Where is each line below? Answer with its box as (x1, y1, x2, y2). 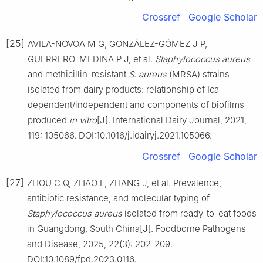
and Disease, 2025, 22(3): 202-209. (27, 238, 173, 249)
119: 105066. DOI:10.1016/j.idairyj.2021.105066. (28, 129, 212, 141)
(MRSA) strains (167, 68, 230, 80)
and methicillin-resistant (28, 68, 129, 80)
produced (28, 114, 69, 126)
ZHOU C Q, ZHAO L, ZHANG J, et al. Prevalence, (27, 177, 221, 188)
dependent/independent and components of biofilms (28, 99, 244, 110)
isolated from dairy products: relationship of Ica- (28, 83, 223, 95)
